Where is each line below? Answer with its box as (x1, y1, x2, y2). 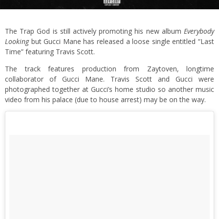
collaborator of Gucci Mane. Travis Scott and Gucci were (5, 74, 214, 84)
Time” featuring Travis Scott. (5, 46, 95, 56)
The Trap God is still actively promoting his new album (5, 26, 184, 36)
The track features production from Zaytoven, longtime (5, 64, 214, 73)
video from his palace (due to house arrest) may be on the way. (5, 94, 206, 104)
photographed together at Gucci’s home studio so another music (5, 84, 214, 94)
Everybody (184, 26, 214, 36)
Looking (5, 36, 29, 46)
